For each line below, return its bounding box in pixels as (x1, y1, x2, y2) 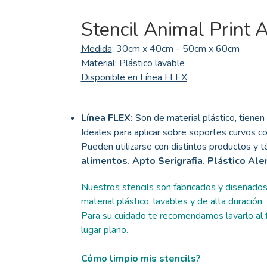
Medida (80, 42, 112, 56)
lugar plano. (80, 223, 128, 237)
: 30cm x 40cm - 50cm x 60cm (111, 42, 240, 56)
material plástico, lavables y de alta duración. (80, 195, 264, 209)
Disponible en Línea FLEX (80, 71, 187, 85)
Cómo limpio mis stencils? (80, 252, 201, 266)
